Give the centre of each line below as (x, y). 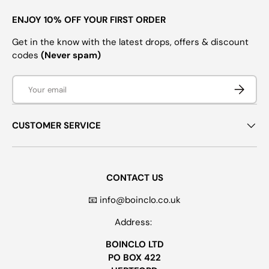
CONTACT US (134, 178)
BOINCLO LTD (134, 245)
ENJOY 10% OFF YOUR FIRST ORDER (89, 20)
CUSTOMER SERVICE (56, 126)
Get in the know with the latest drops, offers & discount (130, 42)
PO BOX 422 (134, 258)
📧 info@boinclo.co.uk (134, 200)
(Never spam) (71, 55)
